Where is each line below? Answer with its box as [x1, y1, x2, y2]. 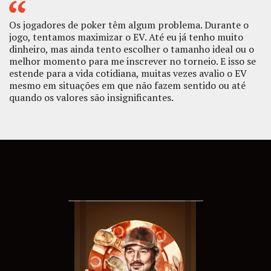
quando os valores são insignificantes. [9, 91, 174, 105]
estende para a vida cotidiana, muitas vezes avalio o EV [9, 67, 247, 80]
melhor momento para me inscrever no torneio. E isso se [9, 54, 256, 68]
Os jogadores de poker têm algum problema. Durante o [9, 18, 249, 32]
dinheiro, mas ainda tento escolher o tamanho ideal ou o [9, 42, 254, 56]
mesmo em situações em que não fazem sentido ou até [9, 79, 246, 93]
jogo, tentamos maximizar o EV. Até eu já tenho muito [9, 30, 243, 44]
